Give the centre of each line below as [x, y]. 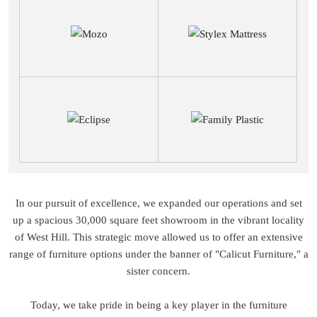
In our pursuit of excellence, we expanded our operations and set [158, 203]
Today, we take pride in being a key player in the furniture [158, 305]
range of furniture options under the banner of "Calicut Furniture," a [158, 254]
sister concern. [158, 271]
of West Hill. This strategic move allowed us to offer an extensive [158, 237]
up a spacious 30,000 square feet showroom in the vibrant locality [158, 220]
